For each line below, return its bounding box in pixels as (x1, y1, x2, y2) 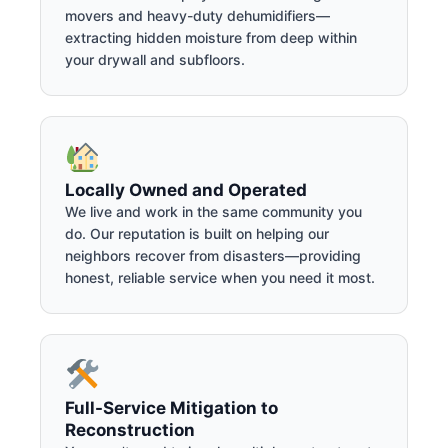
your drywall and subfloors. (65, 50, 245, 68)
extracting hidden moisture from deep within (65, 28, 357, 46)
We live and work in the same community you (65, 202, 362, 220)
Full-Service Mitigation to (65, 397, 278, 418)
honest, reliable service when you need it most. (65, 268, 375, 286)
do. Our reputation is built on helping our (65, 224, 329, 242)
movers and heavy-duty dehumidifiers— (65, 6, 330, 24)
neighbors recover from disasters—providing (65, 246, 361, 264)
